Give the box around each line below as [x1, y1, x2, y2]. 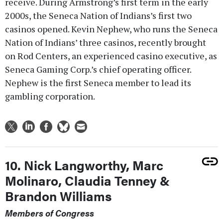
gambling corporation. [5, 90, 95, 103]
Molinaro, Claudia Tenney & [5, 171, 170, 190]
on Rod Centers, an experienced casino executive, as [5, 50, 217, 62]
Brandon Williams [5, 187, 111, 206]
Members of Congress [5, 207, 94, 220]
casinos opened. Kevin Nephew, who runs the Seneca [5, 23, 218, 35]
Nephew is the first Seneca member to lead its [5, 77, 191, 89]
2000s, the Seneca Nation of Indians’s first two [5, 9, 192, 22]
